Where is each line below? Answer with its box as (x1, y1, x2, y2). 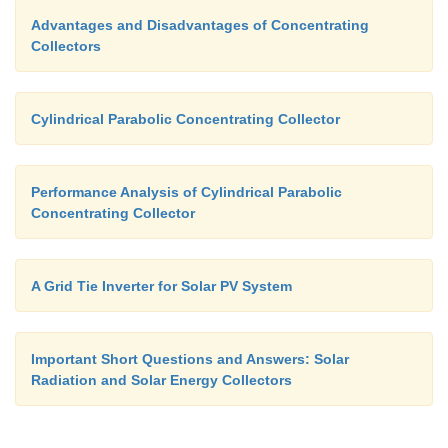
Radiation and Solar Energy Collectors (31, 371, 292, 388)
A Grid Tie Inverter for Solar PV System (31, 277, 292, 294)
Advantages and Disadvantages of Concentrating (31, 16, 369, 33)
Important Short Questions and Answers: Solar (31, 350, 349, 367)
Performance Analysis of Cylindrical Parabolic (31, 183, 342, 200)
